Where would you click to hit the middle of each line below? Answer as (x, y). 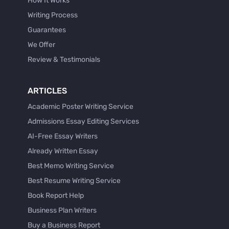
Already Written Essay (63, 151)
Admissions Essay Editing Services (83, 121)
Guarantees (47, 30)
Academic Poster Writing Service (81, 106)
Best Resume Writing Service (74, 180)
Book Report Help (56, 195)
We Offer (41, 44)
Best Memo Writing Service (71, 166)
